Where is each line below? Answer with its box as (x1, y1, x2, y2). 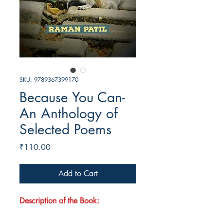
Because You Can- (19, 89, 125, 107)
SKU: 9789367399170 (19, 75, 78, 84)
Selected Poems (19, 121, 111, 139)
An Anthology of (19, 105, 118, 123)
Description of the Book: (19, 196, 99, 206)
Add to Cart (58, 168, 98, 179)
